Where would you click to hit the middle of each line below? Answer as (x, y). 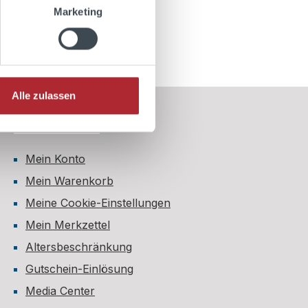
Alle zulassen (44, 96)
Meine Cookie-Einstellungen (98, 203)
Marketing (78, 11)
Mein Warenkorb (69, 181)
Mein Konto (55, 159)
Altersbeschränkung (79, 247)
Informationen (57, 123)
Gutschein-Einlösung (79, 269)
